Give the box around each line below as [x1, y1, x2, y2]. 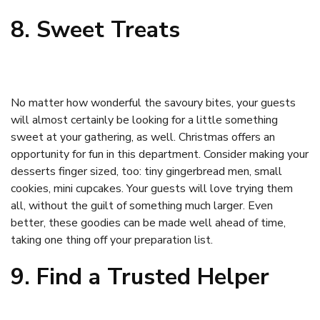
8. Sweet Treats [11, 14, 180, 45]
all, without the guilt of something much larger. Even [11, 198, 273, 214]
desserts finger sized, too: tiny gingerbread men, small [11, 164, 282, 180]
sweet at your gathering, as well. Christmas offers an [11, 129, 275, 146]
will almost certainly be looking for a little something [11, 112, 278, 129]
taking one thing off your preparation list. [11, 232, 213, 249]
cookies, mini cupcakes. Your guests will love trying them [11, 181, 293, 197]
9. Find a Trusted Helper [11, 261, 269, 293]
